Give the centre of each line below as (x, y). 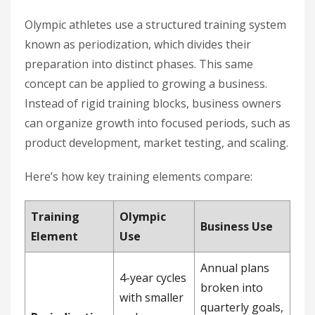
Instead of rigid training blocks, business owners (153, 103)
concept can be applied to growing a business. (146, 84)
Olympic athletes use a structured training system (155, 25)
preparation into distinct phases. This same (139, 64)
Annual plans (235, 268)
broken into (232, 288)
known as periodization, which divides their (138, 44)
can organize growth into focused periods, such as (157, 123)
